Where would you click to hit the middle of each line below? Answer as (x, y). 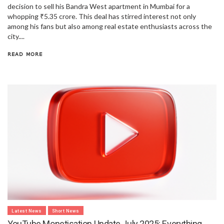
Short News (65, 211)
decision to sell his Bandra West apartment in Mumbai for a (99, 6)
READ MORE (25, 54)
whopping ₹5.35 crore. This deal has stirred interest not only (102, 16)
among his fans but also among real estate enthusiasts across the (110, 26)
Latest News (27, 211)
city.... (16, 36)
